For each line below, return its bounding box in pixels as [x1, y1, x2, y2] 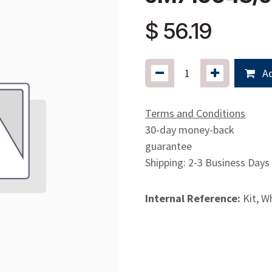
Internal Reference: [145, 191, 243, 205]
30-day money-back [145, 122, 234, 137]
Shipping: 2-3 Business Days [145, 155, 270, 169]
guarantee [145, 138, 192, 153]
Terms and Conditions [145, 106, 245, 120]
